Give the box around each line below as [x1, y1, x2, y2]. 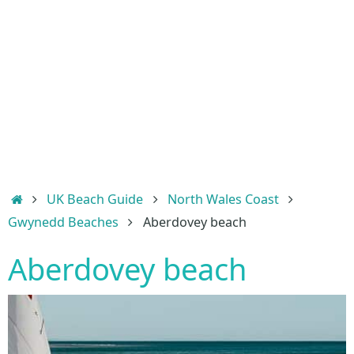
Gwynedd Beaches [8, 213, 119, 231]
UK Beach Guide [47, 190, 144, 208]
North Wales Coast [167, 190, 279, 208]
